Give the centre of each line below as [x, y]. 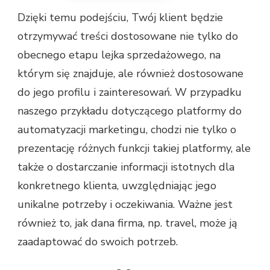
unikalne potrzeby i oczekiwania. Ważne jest [125, 204]
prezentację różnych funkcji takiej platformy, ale [134, 148]
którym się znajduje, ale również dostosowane [130, 73]
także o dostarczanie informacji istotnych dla [126, 167]
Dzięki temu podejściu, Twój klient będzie [120, 17]
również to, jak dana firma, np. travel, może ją [127, 223]
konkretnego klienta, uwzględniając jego [117, 185]
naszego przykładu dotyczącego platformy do [130, 111]
